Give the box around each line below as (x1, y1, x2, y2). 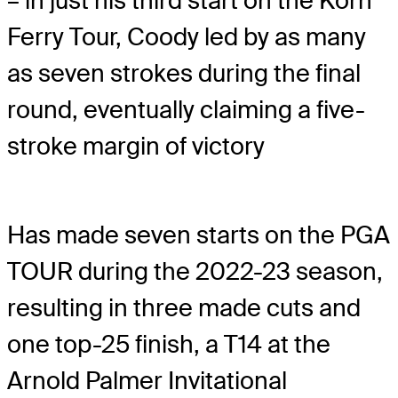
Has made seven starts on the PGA (7, 219, 390, 251)
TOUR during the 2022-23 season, (7, 256, 383, 288)
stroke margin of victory (7, 130, 265, 162)
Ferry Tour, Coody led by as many (7, 20, 366, 52)
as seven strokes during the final (7, 57, 361, 89)
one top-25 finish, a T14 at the (7, 329, 330, 361)
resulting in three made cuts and (7, 292, 361, 324)
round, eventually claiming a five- (7, 93, 365, 125)
